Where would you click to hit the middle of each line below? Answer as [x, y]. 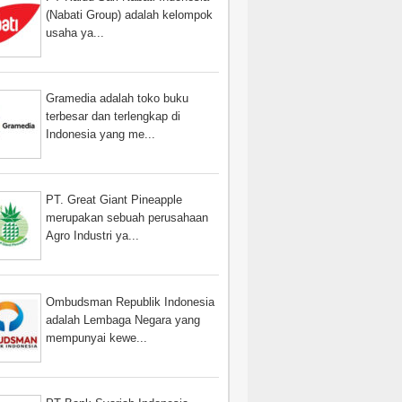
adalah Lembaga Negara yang [123, 319]
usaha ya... [75, 32]
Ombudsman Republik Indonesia [131, 301]
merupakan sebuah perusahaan [127, 218]
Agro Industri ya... [93, 236]
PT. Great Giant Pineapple [114, 200]
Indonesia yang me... [101, 135]
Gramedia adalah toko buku [118, 99]
